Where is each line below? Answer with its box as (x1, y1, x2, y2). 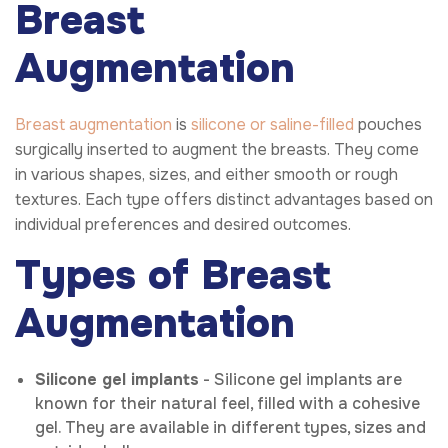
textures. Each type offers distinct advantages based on (15, 188, 433, 210)
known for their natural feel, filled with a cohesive (35, 392, 420, 414)
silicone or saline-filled (191, 113, 354, 135)
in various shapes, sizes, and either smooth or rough (15, 163, 398, 185)
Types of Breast (15, 249, 331, 301)
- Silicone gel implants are (199, 368, 402, 390)
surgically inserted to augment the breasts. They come (15, 138, 419, 160)
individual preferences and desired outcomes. (15, 213, 351, 235)
